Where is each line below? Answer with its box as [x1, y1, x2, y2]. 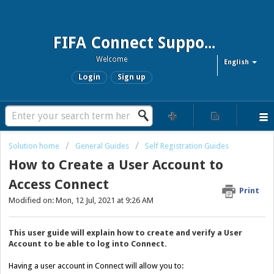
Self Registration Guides [145, 141, 229, 150]
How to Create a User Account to [9, 157, 223, 173]
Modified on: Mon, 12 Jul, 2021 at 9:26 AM [9, 196, 154, 206]
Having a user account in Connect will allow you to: [9, 261, 183, 270]
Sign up [117, 72, 146, 81]
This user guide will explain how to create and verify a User [9, 228, 242, 237]
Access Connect [9, 177, 109, 193]
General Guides [75, 141, 129, 150]
